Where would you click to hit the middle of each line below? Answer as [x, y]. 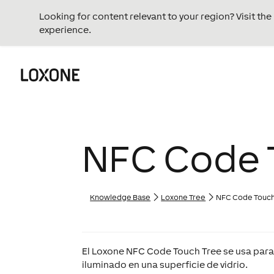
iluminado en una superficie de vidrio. [165, 265]
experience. [65, 29]
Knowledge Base [120, 198]
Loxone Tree [183, 198]
